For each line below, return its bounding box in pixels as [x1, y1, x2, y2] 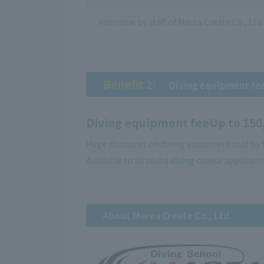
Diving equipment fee [85, 114, 209, 131]
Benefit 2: [103, 76, 156, 92]
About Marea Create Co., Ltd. [103, 209, 232, 222]
